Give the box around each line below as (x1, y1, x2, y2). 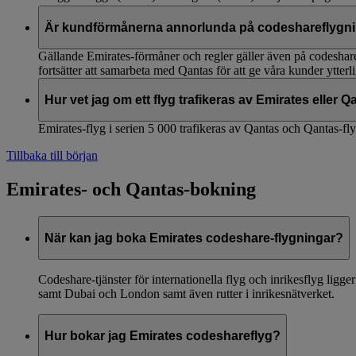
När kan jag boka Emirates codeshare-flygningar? (44, 230, 343, 245)
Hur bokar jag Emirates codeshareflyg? (44, 329, 281, 343)
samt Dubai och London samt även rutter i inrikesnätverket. (38, 287, 335, 301)
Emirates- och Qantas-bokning (6, 179, 256, 200)
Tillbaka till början (6, 149, 98, 163)
